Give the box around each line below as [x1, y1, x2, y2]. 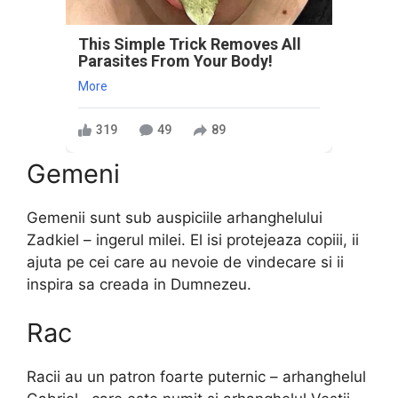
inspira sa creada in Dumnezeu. [27, 275, 251, 293]
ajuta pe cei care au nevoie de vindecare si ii [27, 252, 344, 271]
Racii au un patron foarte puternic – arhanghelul [27, 368, 366, 386]
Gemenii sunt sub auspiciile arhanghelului [27, 208, 322, 227]
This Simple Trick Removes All [78, 34, 301, 53]
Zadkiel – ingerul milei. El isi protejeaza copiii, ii [27, 230, 359, 249]
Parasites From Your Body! [78, 51, 273, 70]
